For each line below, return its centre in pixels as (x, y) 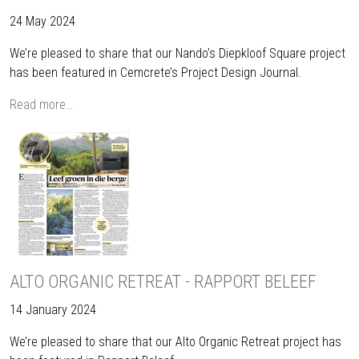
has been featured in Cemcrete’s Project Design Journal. (155, 73)
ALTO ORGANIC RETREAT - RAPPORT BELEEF (163, 282)
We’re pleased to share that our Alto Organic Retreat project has (175, 342)
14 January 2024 (53, 310)
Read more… (41, 105)
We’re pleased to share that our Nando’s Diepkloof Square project (177, 53)
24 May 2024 (42, 21)
